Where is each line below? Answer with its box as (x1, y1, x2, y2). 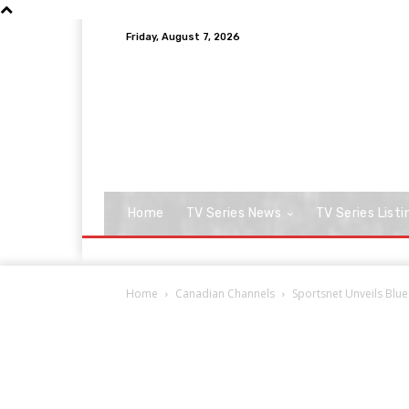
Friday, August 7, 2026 (126, 30, 240, 43)
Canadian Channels (175, 286, 275, 301)
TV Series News (185, 205, 282, 221)
